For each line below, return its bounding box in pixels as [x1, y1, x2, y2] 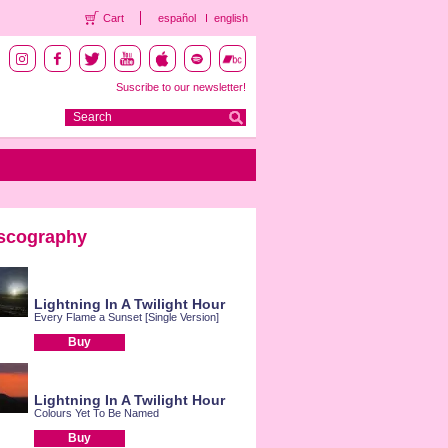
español [157, 12, 196, 24]
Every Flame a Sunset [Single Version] [33, 311, 219, 323]
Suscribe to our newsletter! [115, 81, 246, 93]
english [213, 12, 248, 24]
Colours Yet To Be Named [33, 407, 159, 419]
